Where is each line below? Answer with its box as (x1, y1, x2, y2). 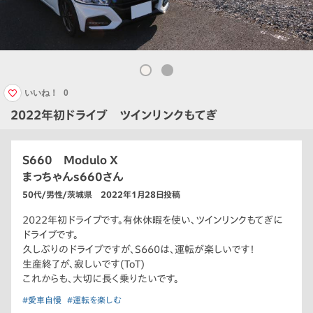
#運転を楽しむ (67, 295, 122, 304)
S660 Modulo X (22, 154, 118, 166)
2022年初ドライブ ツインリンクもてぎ (10, 108, 217, 121)
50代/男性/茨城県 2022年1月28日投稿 (22, 189, 180, 198)
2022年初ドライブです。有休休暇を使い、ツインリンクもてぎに (22, 214, 283, 225)
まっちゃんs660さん (22, 170, 124, 182)
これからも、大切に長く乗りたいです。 (22, 273, 179, 284)
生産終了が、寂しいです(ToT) (22, 259, 145, 269)
